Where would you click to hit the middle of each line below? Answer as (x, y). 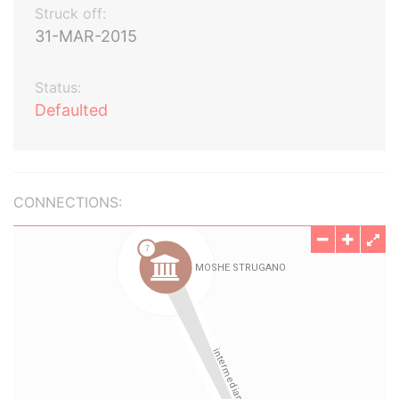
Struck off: (70, 13)
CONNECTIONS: (68, 202)
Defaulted (71, 110)
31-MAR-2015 (86, 36)
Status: (58, 87)
